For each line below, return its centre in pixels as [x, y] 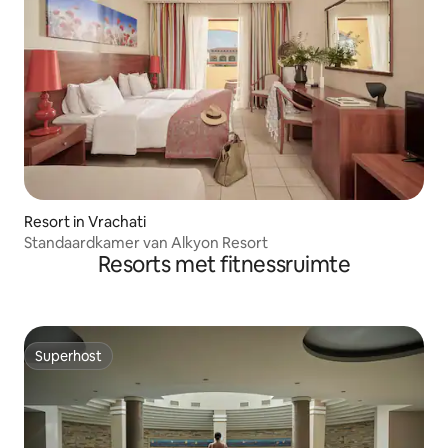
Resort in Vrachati [85, 222]
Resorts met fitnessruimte [224, 265]
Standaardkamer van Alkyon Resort [146, 243]
